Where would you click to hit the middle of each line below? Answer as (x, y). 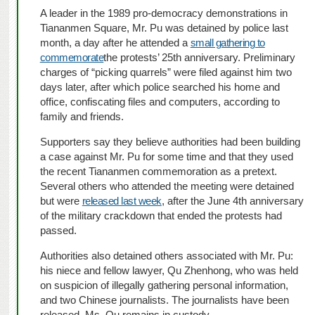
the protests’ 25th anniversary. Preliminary (200, 58)
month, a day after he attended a (114, 43)
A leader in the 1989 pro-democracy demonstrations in (163, 13)
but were (59, 201)
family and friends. (82, 117)
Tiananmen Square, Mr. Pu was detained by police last (164, 28)
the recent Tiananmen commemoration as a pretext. (158, 172)
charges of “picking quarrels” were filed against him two (166, 72)
